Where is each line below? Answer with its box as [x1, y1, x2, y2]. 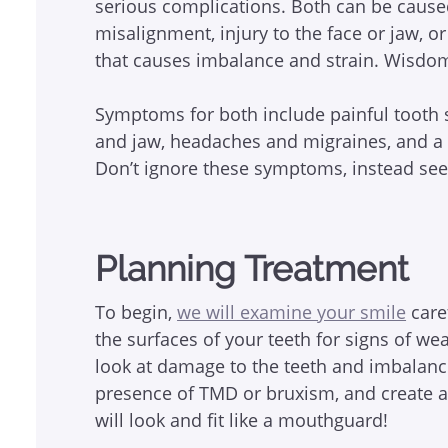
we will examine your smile [177, 299, 407, 324]
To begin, [95, 299, 178, 324]
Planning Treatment [95, 247, 410, 289]
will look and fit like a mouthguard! [95, 407, 389, 432]
